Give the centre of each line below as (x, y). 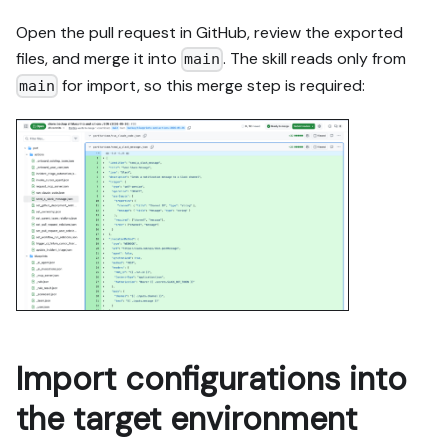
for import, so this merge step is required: (212, 85)
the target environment (186, 418)
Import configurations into (211, 378)
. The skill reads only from (315, 59)
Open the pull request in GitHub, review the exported (209, 33)
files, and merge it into (98, 59)
